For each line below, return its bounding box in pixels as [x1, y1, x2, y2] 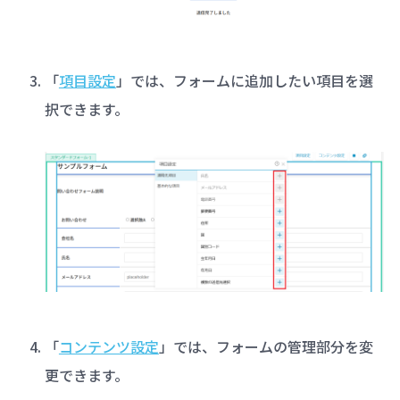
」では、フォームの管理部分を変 [158, 336, 373, 358]
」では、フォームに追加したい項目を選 [115, 70, 373, 92]
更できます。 [44, 364, 129, 387]
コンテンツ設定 [58, 336, 159, 358]
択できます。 [44, 98, 129, 121]
